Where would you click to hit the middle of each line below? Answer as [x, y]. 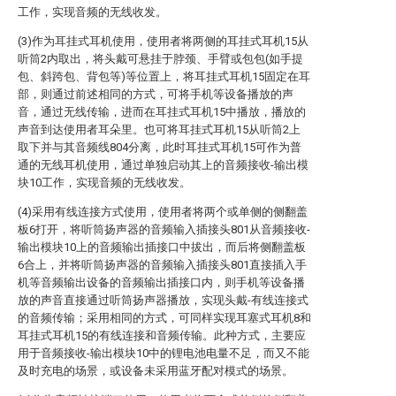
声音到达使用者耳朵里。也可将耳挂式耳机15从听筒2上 [159, 129]
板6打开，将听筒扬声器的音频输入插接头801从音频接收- [164, 229]
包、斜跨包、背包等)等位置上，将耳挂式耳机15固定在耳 [164, 76]
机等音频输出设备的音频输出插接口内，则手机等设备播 [161, 282]
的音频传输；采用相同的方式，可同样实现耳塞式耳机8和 [164, 318]
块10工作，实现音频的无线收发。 [104, 183]
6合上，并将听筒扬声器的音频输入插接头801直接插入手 [162, 265]
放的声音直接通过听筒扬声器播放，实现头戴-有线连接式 [163, 300]
